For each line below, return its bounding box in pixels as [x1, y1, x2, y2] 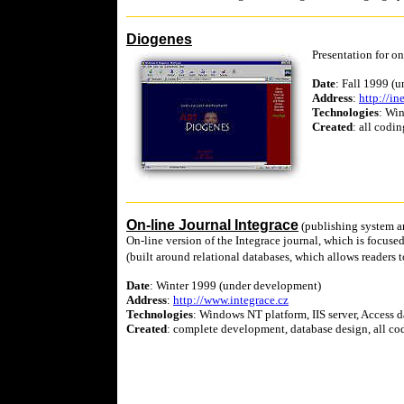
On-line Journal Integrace [126, 217, 298, 233]
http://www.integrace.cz [173, 293, 289, 307]
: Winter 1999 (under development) [150, 279, 321, 292]
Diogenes [126, 32, 192, 47]
